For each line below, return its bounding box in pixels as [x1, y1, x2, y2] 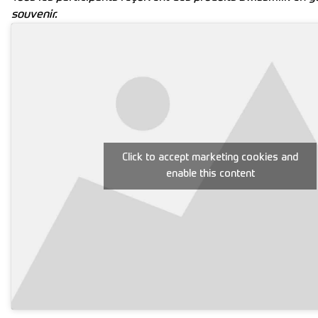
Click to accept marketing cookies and [122, 153, 298, 163]
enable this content [165, 169, 255, 180]
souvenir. [11, 9, 57, 21]
